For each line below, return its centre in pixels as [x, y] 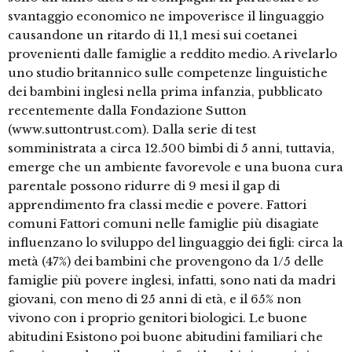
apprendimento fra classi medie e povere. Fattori [157, 205]
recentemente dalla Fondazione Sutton [127, 111]
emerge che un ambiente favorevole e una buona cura [176, 167]
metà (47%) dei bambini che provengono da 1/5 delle [166, 262]
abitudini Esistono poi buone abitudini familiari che [165, 337]
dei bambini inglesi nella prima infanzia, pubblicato [165, 92]
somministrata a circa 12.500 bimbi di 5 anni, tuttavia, [171, 148]
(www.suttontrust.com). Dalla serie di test [132, 130]
